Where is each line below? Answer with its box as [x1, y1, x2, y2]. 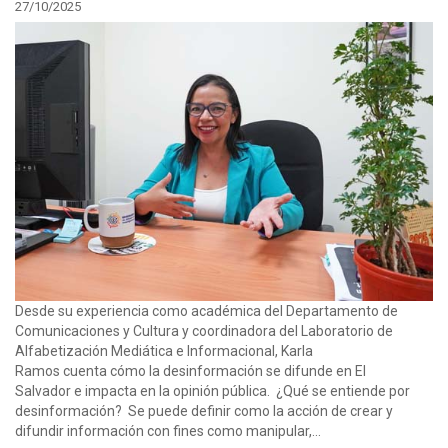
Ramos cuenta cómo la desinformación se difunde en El [15, 362, 366, 379]
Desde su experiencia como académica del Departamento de [15, 302, 398, 319]
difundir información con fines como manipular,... [15, 422, 321, 439]
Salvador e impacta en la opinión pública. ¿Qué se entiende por [15, 382, 410, 399]
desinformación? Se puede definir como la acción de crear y [15, 402, 393, 419]
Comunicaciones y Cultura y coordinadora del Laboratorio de [15, 322, 393, 339]
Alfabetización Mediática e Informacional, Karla [15, 342, 313, 359]
